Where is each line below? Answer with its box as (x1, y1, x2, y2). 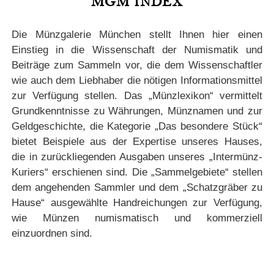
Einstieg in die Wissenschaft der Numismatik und (12, 44, 262, 56)
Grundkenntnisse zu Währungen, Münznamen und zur (12, 105, 262, 117)
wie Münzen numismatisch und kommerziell (12, 212, 262, 224)
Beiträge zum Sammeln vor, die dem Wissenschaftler (12, 59, 262, 72)
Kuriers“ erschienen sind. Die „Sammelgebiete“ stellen (12, 166, 262, 179)
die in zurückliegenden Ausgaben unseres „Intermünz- (12, 151, 262, 163)
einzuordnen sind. (12, 228, 93, 240)
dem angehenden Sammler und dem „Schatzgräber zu (12, 182, 262, 194)
